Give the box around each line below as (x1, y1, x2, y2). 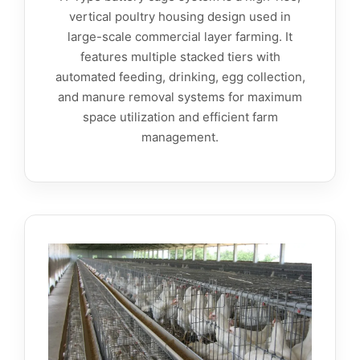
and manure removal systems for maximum (58, 89, 302, 105)
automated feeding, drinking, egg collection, (55, 69, 305, 85)
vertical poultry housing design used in (69, 9, 291, 25)
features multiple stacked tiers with (80, 49, 280, 65)
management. (141, 129, 219, 145)
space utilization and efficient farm (82, 109, 278, 125)
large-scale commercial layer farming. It (67, 29, 292, 45)
